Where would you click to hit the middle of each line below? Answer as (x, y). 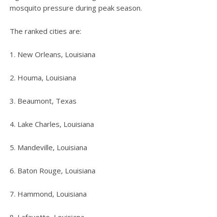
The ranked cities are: (46, 31)
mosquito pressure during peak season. (76, 8)
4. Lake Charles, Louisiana (52, 124)
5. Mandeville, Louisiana (48, 147)
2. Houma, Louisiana (43, 77)
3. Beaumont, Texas (43, 101)
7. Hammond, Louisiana (48, 194)
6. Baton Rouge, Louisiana (53, 170)
